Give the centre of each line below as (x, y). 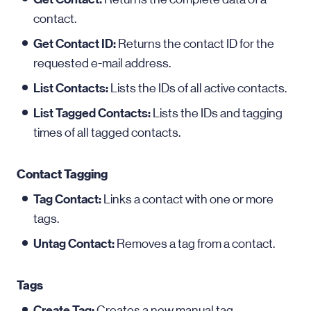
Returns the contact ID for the (195, 44)
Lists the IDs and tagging (217, 113)
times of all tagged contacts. (107, 133)
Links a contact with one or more (187, 199)
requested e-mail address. (102, 63)
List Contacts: (71, 88)
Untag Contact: (74, 244)
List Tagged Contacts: (92, 113)
